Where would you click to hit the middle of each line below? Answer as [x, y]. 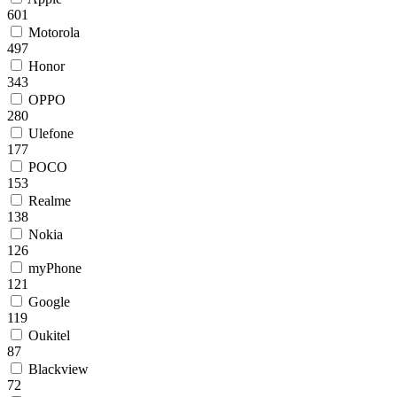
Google [47, 302]
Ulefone [49, 134]
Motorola [52, 33]
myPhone [53, 269]
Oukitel [47, 336]
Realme [48, 201]
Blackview [57, 370]
